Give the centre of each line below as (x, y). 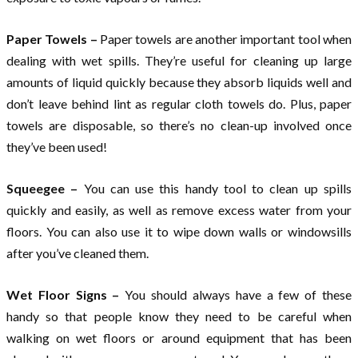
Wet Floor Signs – (66, 294)
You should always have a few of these (239, 294)
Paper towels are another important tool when (225, 38)
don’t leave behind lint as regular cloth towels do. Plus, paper (179, 103)
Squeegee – (45, 188)
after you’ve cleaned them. (78, 253)
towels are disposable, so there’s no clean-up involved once (179, 125)
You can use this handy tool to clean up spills (218, 188)
